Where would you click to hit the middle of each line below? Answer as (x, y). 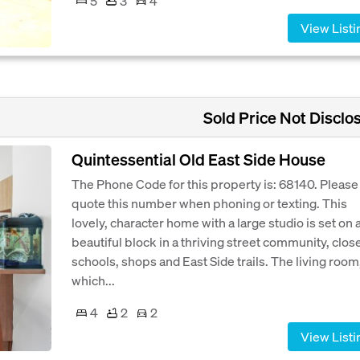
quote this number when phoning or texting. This (209, 203)
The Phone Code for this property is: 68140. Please (215, 184)
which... (93, 280)
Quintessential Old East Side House (198, 160)
